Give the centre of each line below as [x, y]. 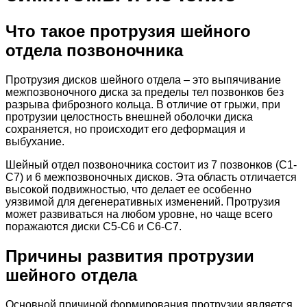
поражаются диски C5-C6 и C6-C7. [94, 226]
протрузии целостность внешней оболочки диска [129, 116]
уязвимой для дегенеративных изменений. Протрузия [143, 201]
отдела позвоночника [94, 50]
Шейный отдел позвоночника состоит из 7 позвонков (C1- [151, 164]
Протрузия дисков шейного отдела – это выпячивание [143, 79]
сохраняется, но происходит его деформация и [125, 129]
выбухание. [35, 141]
